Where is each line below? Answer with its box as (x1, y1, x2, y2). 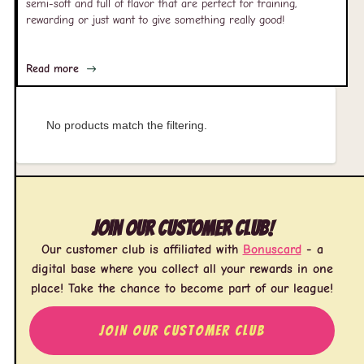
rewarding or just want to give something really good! (26, 13, 284, 27)
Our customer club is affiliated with (41, 242, 243, 257)
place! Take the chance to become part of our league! (31, 281, 333, 296)
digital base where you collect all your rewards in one (31, 262, 333, 276)
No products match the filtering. (46, 119, 207, 132)
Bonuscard (242, 242, 301, 257)
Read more (26, 62, 79, 76)
